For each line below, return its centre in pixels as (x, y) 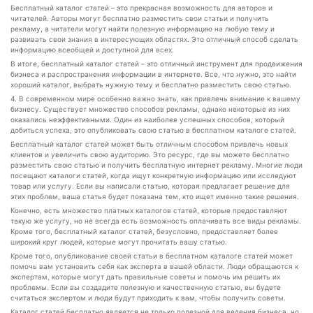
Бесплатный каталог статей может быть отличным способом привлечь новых (149, 144)
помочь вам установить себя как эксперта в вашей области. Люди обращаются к (154, 266)
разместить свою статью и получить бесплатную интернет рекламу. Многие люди (156, 165)
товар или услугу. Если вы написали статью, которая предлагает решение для (150, 186)
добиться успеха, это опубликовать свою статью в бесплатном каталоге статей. (153, 130)
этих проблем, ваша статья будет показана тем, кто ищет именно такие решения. (155, 196)
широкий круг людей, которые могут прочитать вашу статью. (119, 242)
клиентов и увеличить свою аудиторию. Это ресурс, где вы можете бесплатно (150, 154)
